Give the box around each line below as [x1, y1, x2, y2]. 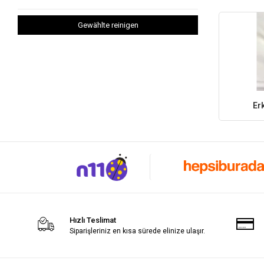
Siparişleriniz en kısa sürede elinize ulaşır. [70, 226, 206, 235]
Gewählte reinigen [77, 21, 138, 29]
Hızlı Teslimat [70, 215, 117, 225]
